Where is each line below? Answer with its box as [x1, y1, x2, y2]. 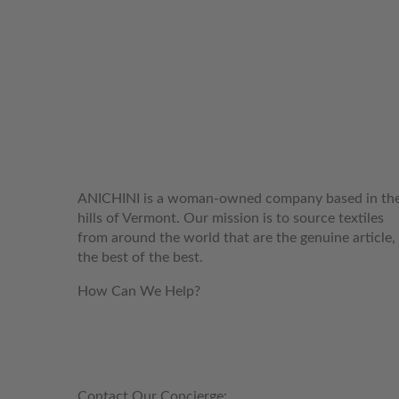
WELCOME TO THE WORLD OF [77, 114, 367, 131]
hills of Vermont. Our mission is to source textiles [77, 211, 384, 225]
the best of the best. [77, 250, 203, 265]
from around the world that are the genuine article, [77, 231, 395, 245]
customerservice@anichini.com [104, 318, 297, 332]
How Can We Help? [77, 284, 200, 298]
